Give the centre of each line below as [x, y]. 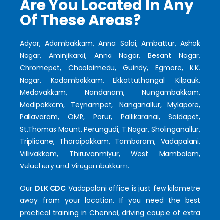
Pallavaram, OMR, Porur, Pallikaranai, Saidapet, [110, 117]
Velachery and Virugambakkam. [74, 166]
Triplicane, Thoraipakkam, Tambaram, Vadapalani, [110, 141]
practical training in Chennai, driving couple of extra [110, 212]
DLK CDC [50, 188]
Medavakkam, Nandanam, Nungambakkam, [110, 92]
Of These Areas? [80, 20]
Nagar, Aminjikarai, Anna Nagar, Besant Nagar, [110, 55]
